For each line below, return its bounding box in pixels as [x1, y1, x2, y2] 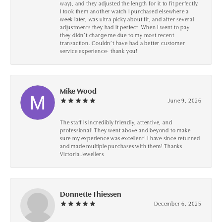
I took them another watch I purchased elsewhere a [60, 7, 189, 15]
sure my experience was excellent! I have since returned [60, 134, 201, 142]
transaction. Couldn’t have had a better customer [60, 39, 185, 47]
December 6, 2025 [154, 199, 202, 208]
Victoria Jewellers [60, 150, 104, 158]
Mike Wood [60, 85, 97, 96]
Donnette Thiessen [60, 188, 121, 199]
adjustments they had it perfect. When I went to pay [60, 23, 190, 31]
